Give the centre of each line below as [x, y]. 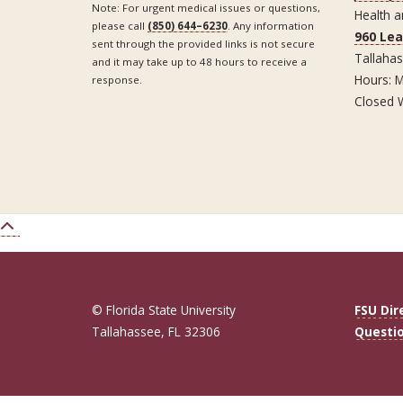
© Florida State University [164, 310]
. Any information [271, 25]
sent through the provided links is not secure [203, 43]
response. [117, 79]
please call [120, 25]
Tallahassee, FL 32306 [156, 332]
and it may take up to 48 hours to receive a [199, 61]
